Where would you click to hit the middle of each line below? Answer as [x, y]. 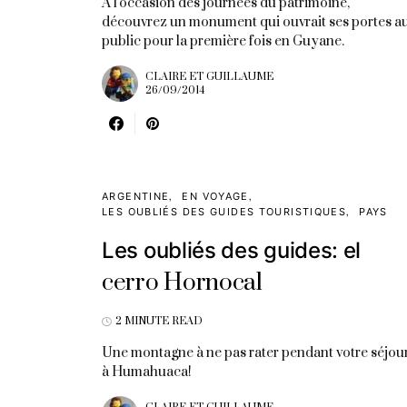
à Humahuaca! [147, 372]
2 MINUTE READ [159, 321]
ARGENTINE [136, 196]
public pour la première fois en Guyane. [223, 41]
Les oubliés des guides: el [232, 250]
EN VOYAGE [215, 196]
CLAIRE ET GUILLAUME [209, 77]
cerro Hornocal [182, 283]
